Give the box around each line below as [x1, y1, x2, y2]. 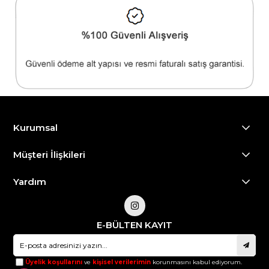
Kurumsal [13, 121, 58, 133]
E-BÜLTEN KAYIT [97, 219, 172, 231]
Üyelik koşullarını [25, 258, 83, 266]
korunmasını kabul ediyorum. [151, 258, 243, 266]
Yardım [13, 175, 47, 187]
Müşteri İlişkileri [13, 148, 86, 160]
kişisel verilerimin [92, 258, 151, 266]
